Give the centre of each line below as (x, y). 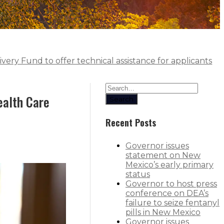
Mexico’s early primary (169, 165)
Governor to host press (171, 184)
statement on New (163, 155)
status (138, 174)
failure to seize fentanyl (172, 203)
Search (121, 99)
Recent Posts (131, 123)
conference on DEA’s (167, 193)
